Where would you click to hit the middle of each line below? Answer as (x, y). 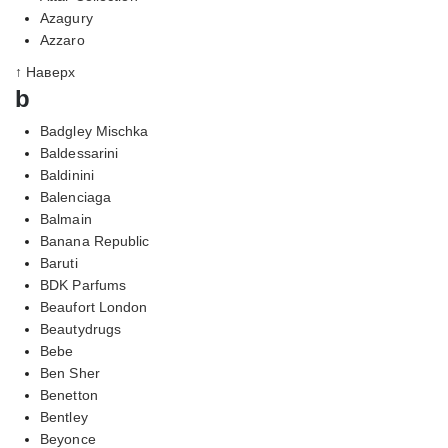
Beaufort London (94, 306)
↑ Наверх (45, 71)
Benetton (69, 394)
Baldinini (67, 174)
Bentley (64, 416)
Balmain (66, 218)
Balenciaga (75, 196)
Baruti (59, 262)
